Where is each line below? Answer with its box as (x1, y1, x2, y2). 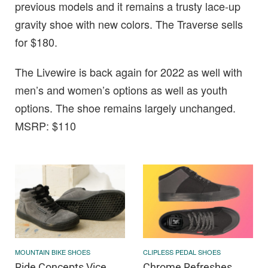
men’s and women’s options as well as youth (15, 82, 227, 98)
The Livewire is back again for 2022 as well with (15, 64, 242, 80)
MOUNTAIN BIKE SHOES (15, 246, 90, 257)
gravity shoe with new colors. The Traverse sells (15, 16, 243, 32)
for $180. (15, 34, 57, 50)
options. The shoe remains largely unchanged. (15, 100, 236, 116)
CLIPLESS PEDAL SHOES (143, 246, 221, 257)
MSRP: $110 (15, 118, 76, 134)
